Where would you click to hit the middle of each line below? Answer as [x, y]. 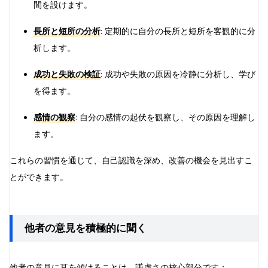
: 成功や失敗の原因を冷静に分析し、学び [178, 74]
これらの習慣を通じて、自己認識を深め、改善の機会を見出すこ [131, 160]
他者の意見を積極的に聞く [86, 228]
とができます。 [39, 177]
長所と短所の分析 [67, 31]
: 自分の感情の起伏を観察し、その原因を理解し [165, 117]
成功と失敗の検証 [67, 74]
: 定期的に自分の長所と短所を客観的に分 [178, 31]
